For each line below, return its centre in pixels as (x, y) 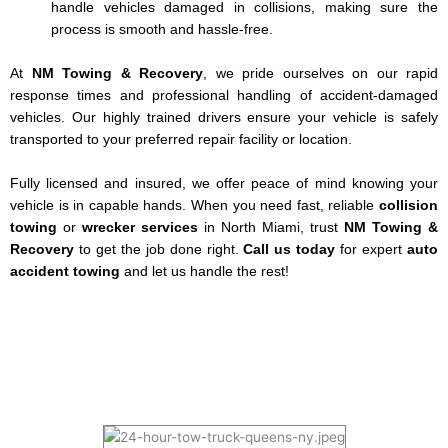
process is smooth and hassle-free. (162, 29)
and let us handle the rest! (204, 271)
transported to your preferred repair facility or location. (181, 139)
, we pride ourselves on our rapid (320, 73)
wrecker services (140, 227)
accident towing (65, 271)
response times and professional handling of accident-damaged (224, 95)
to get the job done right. (159, 249)
